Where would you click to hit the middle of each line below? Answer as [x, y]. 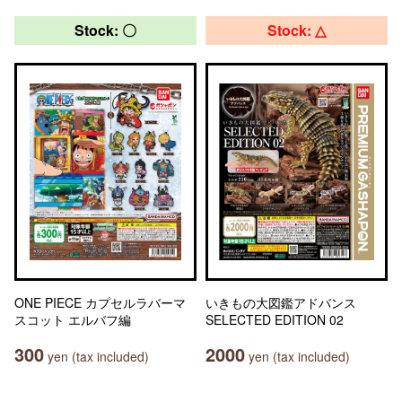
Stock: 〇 [105, 30]
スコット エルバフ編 [73, 319]
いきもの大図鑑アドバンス [281, 302]
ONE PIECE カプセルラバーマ [100, 302]
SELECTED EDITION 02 [275, 319]
